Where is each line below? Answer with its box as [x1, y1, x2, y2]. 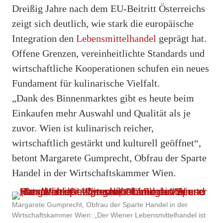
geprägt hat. [156, 32, 207, 44]
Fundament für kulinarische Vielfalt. [12, 77, 160, 89]
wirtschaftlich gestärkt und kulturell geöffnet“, [12, 137, 201, 148]
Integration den [12, 32, 76, 44]
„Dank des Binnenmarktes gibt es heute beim [12, 92, 194, 104]
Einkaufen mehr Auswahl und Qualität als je [12, 107, 191, 118]
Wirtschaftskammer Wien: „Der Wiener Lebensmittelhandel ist [12, 211, 206, 220]
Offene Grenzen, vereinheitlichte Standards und [12, 47, 205, 59]
